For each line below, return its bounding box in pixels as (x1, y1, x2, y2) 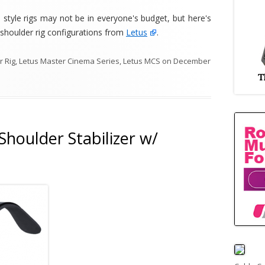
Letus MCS (123, 56, 160, 66)
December (173, 56, 211, 66)
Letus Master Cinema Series (19, 56, 119, 66)
